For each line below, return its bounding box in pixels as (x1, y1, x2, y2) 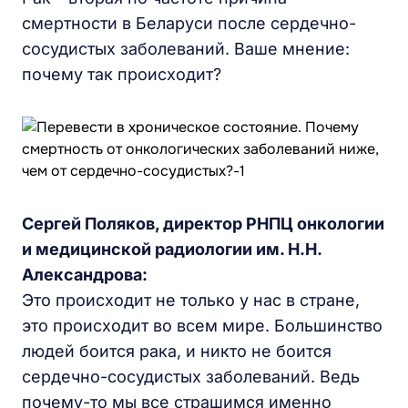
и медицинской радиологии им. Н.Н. (22, 240, 321, 259)
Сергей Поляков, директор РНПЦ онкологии (22, 214, 384, 233)
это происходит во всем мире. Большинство (22, 316, 382, 335)
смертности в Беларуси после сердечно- (22, 14, 356, 33)
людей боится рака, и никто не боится (22, 342, 331, 361)
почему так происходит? (22, 65, 221, 84)
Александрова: (22, 265, 148, 284)
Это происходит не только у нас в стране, (22, 291, 360, 310)
